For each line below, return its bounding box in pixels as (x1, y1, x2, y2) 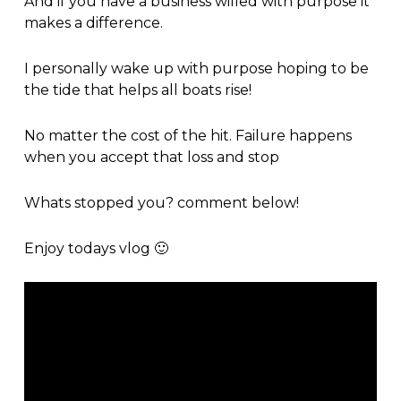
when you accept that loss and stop (23, 148, 279, 166)
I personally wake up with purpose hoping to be (23, 59, 369, 77)
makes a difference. (23, 13, 163, 31)
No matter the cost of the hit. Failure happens (23, 126, 352, 144)
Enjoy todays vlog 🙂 (23, 239, 168, 257)
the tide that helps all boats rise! (23, 81, 252, 98)
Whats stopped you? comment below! (23, 193, 299, 211)
